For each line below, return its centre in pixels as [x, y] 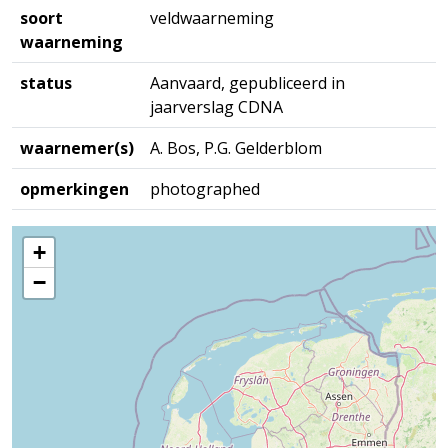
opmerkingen [74, 189]
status [46, 83]
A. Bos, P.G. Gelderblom [236, 148]
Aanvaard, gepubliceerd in [247, 83]
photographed [205, 189]
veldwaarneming [212, 18]
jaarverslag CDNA [216, 107]
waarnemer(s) [77, 148]
